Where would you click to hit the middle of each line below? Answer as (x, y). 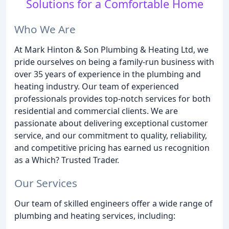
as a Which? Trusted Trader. (67, 160)
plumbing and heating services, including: (95, 215)
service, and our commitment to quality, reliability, (111, 135)
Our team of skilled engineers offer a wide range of (113, 203)
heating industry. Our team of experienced (97, 86)
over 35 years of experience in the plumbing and (108, 74)
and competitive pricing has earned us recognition (112, 147)
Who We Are (45, 29)
